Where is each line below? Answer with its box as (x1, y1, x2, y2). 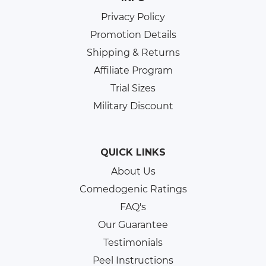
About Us (110, 166, 156, 178)
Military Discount (93, 100, 173, 112)
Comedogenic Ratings (79, 183, 187, 195)
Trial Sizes (110, 83, 156, 94)
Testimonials (103, 237, 163, 249)
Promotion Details (90, 29, 176, 41)
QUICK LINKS (100, 147, 166, 159)
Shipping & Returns (86, 47, 180, 59)
